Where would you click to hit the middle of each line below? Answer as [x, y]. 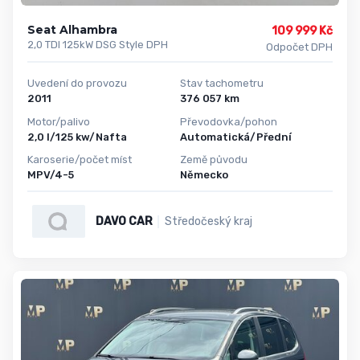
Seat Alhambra [72, 30]
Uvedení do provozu [77, 84]
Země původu [214, 160]
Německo [204, 175]
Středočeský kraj [208, 221]
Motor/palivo [59, 121]
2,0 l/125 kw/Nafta [77, 137]
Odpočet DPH [299, 47]
